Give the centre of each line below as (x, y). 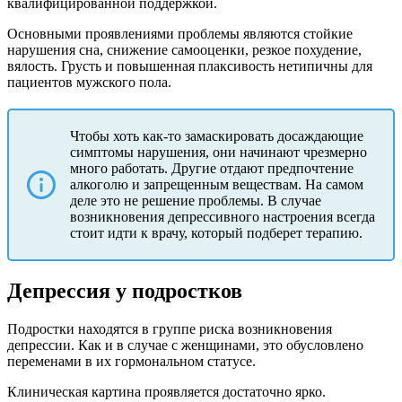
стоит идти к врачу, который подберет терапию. (216, 232)
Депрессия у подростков (125, 290)
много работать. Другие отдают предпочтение (212, 168)
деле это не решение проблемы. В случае (196, 200)
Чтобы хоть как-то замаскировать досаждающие (217, 135)
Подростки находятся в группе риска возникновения (170, 328)
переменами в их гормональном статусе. (131, 361)
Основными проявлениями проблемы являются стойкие (180, 33)
